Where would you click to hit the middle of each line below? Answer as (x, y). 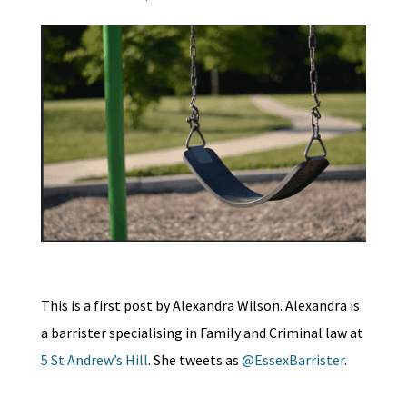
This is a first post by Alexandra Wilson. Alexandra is (200, 306)
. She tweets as (194, 360)
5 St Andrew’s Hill (94, 360)
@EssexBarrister (293, 360)
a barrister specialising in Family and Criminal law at (202, 333)
